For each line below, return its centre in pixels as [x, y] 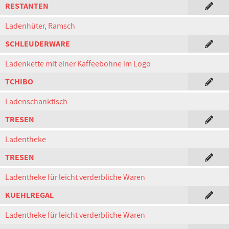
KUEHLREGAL [29, 195]
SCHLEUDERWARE [38, 44]
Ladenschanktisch [36, 101]
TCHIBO [19, 82]
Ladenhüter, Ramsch [40, 26]
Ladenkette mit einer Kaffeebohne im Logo [78, 64]
